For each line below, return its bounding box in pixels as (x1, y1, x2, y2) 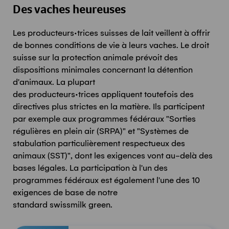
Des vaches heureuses (13, 4, 126, 17)
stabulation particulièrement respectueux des (13, 139, 185, 148)
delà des (180, 151, 213, 161)
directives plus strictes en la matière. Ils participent (13, 102, 204, 111)
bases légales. (13, 163, 67, 173)
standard (13, 200, 50, 210)
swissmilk (50, 200, 86, 210)
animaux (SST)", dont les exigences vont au (13, 151, 175, 161)
